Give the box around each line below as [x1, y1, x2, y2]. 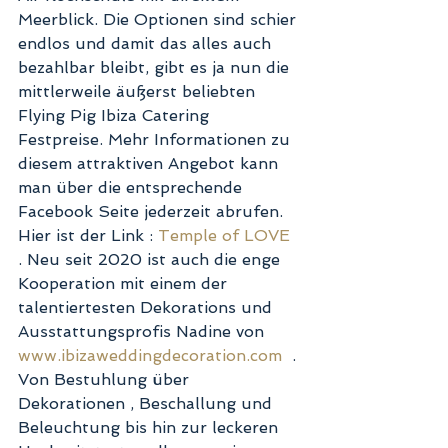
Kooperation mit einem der [18, 274, 232, 294]
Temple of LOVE [158, 226, 295, 246]
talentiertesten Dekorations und [18, 298, 277, 318]
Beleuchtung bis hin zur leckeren [18, 418, 283, 438]
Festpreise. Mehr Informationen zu [18, 130, 295, 150]
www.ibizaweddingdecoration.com [18, 346, 282, 366]
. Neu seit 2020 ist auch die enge [18, 250, 285, 270]
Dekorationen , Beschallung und [18, 394, 277, 414]
